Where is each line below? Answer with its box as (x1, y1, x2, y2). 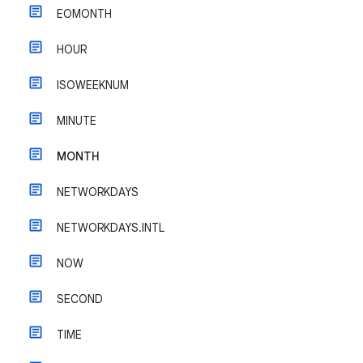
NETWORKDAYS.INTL (57, 220, 164, 235)
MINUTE (57, 113, 96, 128)
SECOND (57, 292, 103, 306)
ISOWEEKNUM (57, 78, 129, 92)
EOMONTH (57, 6, 112, 21)
